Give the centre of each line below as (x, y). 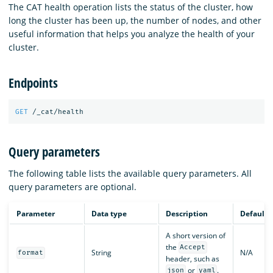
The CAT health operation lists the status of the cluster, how (131, 7)
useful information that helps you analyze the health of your (132, 34)
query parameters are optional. (73, 186)
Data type (109, 213)
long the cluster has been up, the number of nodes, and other (135, 21)
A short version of (195, 235)
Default (253, 213)
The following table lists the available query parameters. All (130, 173)
